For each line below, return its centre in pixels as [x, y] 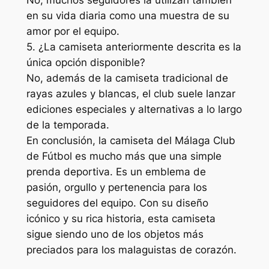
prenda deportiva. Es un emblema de [116, 171]
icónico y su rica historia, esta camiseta [121, 218]
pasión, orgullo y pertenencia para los [116, 187]
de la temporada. [68, 125]
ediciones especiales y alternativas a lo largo [134, 109]
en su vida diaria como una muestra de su [128, 15]
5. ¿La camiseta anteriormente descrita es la [134, 47]
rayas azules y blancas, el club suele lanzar [131, 93]
